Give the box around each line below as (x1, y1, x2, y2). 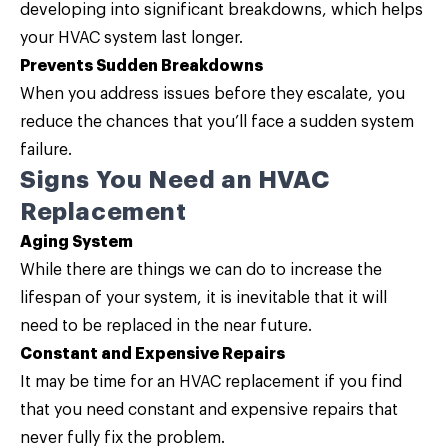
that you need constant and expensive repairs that (20, 402, 398, 418)
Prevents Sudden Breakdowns (20, 58, 263, 74)
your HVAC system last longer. (20, 30, 243, 46)
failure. (20, 142, 72, 158)
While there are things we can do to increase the (20, 262, 382, 278)
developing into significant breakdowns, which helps (20, 2, 423, 18)
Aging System (20, 234, 133, 250)
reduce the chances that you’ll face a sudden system (20, 114, 414, 130)
